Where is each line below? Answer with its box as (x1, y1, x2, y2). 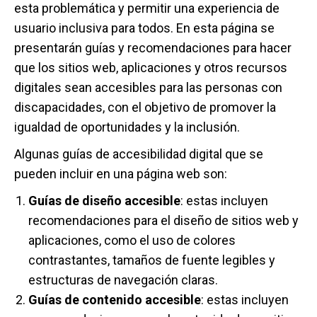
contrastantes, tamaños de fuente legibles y (28, 253, 275, 267)
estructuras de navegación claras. (28, 272, 218, 287)
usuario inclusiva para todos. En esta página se (14, 21, 275, 35)
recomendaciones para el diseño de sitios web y (28, 213, 299, 228)
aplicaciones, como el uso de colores (28, 233, 236, 248)
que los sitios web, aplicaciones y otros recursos (14, 60, 287, 75)
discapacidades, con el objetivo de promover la (14, 100, 276, 115)
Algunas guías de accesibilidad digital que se (14, 146, 263, 161)
